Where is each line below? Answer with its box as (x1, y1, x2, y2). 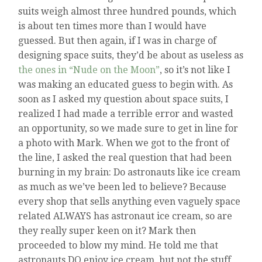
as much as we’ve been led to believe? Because (18, 181, 227, 193)
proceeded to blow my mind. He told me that (18, 240, 219, 251)
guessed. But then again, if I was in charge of (18, 35, 217, 47)
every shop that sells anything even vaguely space (18, 196, 241, 208)
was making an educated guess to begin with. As (18, 79, 233, 91)
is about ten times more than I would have (18, 20, 207, 32)
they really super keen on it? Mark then (18, 225, 196, 237)
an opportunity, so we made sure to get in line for (18, 123, 239, 135)
